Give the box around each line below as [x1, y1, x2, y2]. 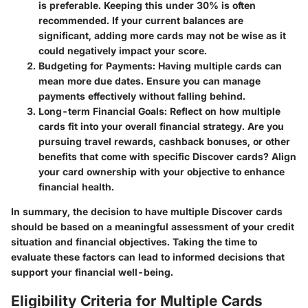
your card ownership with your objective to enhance [38, 166, 285, 178]
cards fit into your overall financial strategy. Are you [38, 120, 284, 133]
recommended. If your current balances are [38, 14, 243, 27]
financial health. [38, 181, 114, 193]
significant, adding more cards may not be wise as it [38, 30, 286, 42]
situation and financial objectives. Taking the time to [11, 236, 257, 248]
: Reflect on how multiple [164, 105, 280, 118]
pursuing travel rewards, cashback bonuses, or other [38, 135, 290, 148]
